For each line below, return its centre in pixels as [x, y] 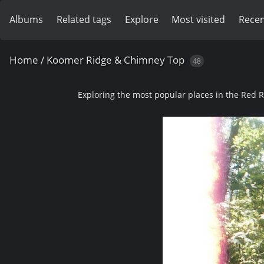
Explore [141, 19]
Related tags [84, 19]
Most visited [199, 19]
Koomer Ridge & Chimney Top [115, 60]
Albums [26, 19]
